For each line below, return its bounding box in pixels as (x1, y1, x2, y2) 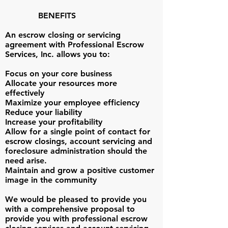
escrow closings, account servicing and (5, 136, 152, 146)
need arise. (5, 156, 47, 165)
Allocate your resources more (5, 78, 117, 88)
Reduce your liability (5, 107, 82, 117)
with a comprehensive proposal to (5, 204, 135, 214)
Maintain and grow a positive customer (5, 165, 154, 175)
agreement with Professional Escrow (5, 40, 144, 49)
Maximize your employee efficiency (5, 98, 139, 107)
